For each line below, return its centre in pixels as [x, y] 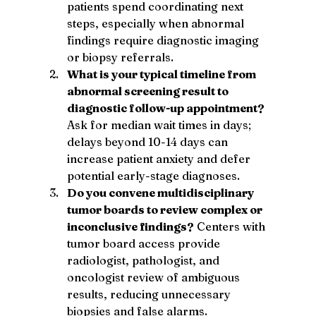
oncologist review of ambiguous [154, 277]
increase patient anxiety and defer [160, 158]
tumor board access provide [145, 243]
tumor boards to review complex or [165, 209]
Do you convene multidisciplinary [161, 192]
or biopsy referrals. [120, 57]
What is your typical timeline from [162, 74]
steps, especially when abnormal [157, 23]
